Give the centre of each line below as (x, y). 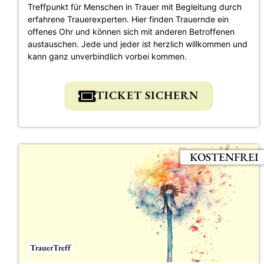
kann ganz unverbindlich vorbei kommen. (107, 56)
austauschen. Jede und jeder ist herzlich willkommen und (138, 44)
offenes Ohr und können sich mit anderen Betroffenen (131, 31)
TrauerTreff (50, 247)
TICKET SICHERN (148, 95)
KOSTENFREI (224, 157)
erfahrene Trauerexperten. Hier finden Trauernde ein (128, 19)
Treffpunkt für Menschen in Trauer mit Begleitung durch (135, 6)
